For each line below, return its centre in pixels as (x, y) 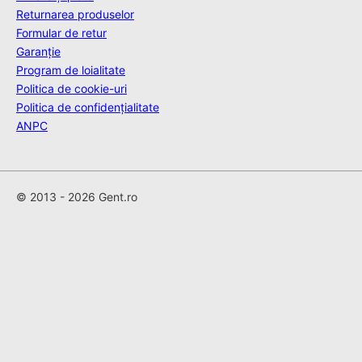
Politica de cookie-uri (72, 89)
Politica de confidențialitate (88, 107)
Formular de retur (61, 33)
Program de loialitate (71, 70)
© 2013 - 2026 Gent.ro (77, 197)
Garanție (38, 52)
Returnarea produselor (75, 15)
